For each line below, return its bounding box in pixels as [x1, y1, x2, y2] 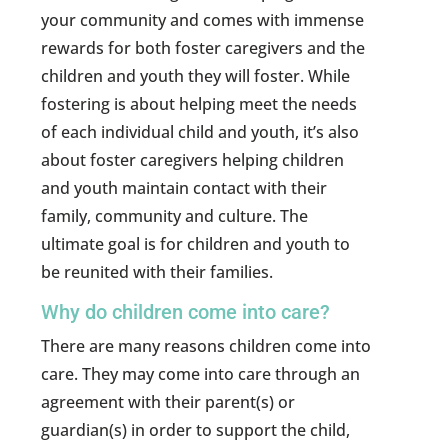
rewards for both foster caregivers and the [41, 37, 366, 60]
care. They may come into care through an [41, 363, 361, 386]
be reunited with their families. [41, 261, 274, 284]
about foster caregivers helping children [41, 149, 345, 172]
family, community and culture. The [41, 205, 309, 228]
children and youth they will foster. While [41, 65, 351, 88]
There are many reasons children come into [41, 335, 372, 358]
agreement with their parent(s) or [41, 391, 296, 414]
